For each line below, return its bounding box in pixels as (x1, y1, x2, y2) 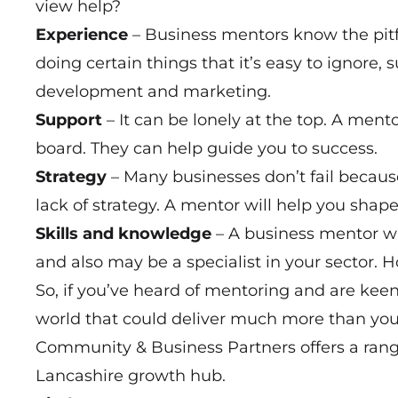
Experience (36, 24, 128, 44)
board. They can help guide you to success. (36, 138, 378, 158)
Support (36, 109, 102, 130)
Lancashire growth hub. (36, 365, 226, 386)
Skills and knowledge (36, 223, 211, 243)
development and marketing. (36, 81, 271, 101)
